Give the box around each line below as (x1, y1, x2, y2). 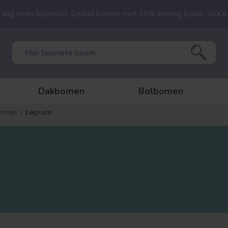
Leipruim (25, 108, 51, 117)
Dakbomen (38, 84, 84, 97)
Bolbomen (138, 84, 183, 97)
